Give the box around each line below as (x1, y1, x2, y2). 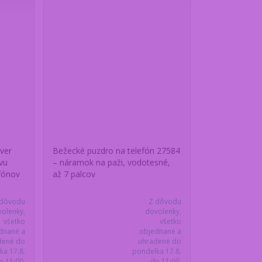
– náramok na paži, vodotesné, (53, 157, 171, 168)
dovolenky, (144, 206, 181, 217)
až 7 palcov (53, 168, 96, 180)
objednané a (139, 226, 181, 237)
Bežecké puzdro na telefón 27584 (53, 145, 181, 157)
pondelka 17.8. (132, 246, 181, 257)
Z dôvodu (148, 196, 181, 207)
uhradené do (137, 236, 181, 247)
